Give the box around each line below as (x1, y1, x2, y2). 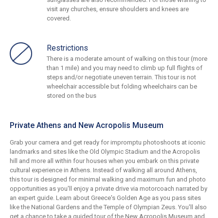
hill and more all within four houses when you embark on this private (10, 157, 199, 165)
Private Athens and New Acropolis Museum (10, 121, 163, 130)
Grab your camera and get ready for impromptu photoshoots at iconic (10, 139, 205, 146)
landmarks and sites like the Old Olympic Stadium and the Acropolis (10, 148, 200, 156)
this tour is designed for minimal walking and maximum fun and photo (10, 176, 206, 183)
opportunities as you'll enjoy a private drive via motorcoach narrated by (10, 185, 207, 193)
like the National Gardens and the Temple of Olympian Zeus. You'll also (10, 203, 207, 211)
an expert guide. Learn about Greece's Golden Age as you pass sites (10, 194, 201, 202)
